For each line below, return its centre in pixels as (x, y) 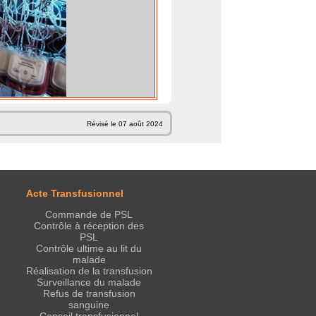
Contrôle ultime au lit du (89, 249)
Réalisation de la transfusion (89, 271)
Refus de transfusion (89, 294)
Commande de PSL (89, 215)
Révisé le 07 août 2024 (125, 124)
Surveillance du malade (89, 282)
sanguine (89, 305)
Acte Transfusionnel (75, 194)
